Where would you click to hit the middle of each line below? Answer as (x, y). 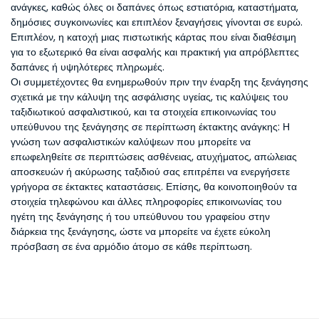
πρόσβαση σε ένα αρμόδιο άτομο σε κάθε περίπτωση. (131, 246)
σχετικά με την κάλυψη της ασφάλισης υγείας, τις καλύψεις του (150, 97)
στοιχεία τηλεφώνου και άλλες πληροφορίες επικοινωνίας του (146, 202)
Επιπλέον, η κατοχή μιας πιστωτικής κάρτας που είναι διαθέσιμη (153, 37)
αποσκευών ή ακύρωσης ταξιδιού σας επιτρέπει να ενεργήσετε (150, 172)
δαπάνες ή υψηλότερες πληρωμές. (88, 67)
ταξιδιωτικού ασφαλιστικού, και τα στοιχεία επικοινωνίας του (143, 112)
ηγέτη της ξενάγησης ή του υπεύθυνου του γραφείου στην (140, 216)
